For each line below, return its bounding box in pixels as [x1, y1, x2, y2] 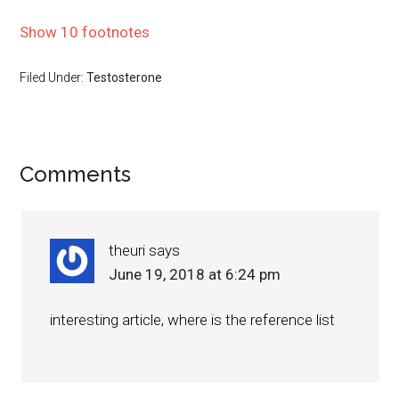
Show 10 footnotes [20, 22, 151, 41]
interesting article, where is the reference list [50, 310, 336, 329]
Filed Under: [20, 69, 87, 85]
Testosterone [86, 69, 163, 85]
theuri [109, 240, 146, 259]
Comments [20, 160, 132, 187]
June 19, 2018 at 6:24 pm [109, 265, 281, 283]
